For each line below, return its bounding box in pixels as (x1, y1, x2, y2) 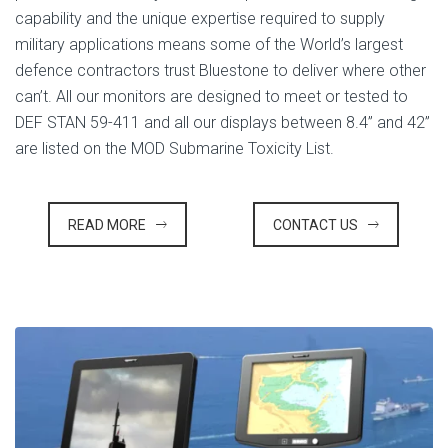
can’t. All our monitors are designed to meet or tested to (15, 87, 408, 107)
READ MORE (67, 217, 146, 234)
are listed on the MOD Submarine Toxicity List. (15, 139, 334, 159)
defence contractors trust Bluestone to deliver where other (15, 61, 426, 81)
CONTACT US (273, 217, 358, 234)
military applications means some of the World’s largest (15, 35, 403, 55)
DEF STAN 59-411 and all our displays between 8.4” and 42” (15, 113, 430, 133)
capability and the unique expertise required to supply (15, 9, 385, 29)
